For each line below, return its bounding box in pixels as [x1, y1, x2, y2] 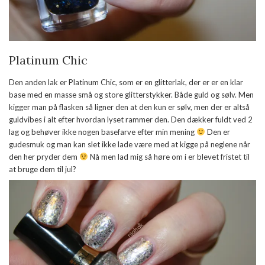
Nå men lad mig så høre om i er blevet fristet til [88, 151, 250, 161]
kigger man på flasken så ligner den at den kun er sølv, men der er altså [9, 102, 250, 112]
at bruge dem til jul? [9, 164, 76, 174]
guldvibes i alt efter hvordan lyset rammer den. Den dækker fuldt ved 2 [9, 114, 253, 124]
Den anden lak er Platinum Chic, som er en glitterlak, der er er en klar [9, 77, 243, 87]
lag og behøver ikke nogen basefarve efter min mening [9, 127, 196, 137]
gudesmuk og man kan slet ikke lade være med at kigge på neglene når [9, 139, 250, 149]
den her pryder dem [9, 151, 79, 161]
